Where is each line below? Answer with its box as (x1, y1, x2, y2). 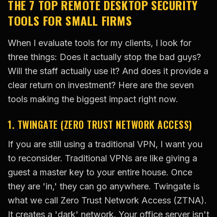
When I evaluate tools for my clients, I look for (8, 38, 191, 48)
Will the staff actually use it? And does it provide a (8, 66, 208, 77)
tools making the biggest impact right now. (8, 94, 178, 105)
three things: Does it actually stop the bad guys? (8, 52, 201, 62)
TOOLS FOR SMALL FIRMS (8, 12, 132, 30)
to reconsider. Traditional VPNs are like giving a (8, 153, 197, 164)
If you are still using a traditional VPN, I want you (8, 139, 202, 150)
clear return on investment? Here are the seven (8, 80, 194, 91)
